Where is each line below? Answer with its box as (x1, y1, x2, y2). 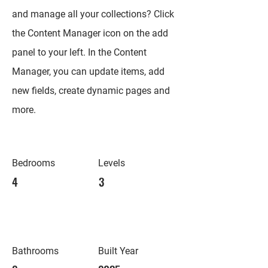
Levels (98, 157, 125, 169)
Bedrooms (12, 157, 55, 169)
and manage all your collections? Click (12, 8, 174, 20)
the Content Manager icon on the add (12, 28, 168, 39)
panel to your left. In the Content (12, 47, 147, 58)
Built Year (98, 245, 138, 257)
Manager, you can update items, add (12, 66, 165, 77)
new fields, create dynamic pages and (12, 85, 170, 96)
